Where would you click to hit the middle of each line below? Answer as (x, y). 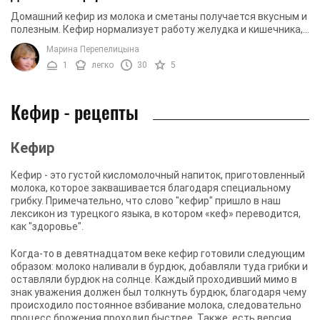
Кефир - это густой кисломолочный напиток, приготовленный (158, 175)
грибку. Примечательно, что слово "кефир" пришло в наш (146, 200)
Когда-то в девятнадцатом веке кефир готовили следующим (158, 253)
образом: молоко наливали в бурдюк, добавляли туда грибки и (159, 266)
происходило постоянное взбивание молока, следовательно (156, 305)
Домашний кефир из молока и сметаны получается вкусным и (159, 16)
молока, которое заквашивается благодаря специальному (151, 187)
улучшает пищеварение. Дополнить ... (101, 42)
